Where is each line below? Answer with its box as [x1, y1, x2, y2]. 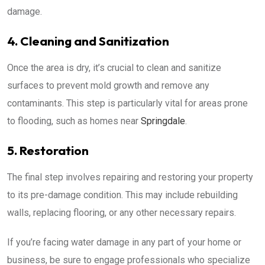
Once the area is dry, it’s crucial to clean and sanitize [7, 62, 221, 73]
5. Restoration [7, 142, 89, 158]
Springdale [141, 115, 185, 127]
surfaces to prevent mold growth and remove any [7, 79, 209, 91]
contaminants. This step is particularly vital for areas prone [7, 97, 248, 109]
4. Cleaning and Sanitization [7, 33, 169, 49]
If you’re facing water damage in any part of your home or [7, 236, 241, 248]
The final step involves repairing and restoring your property [7, 171, 253, 183]
